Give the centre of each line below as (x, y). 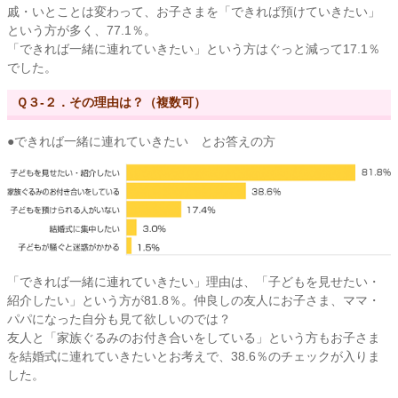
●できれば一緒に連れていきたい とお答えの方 (141, 142)
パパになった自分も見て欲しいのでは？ (119, 318)
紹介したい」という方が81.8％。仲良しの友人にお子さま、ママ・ (194, 300)
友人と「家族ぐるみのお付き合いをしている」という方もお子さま (194, 337)
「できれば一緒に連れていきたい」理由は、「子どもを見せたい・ (194, 281)
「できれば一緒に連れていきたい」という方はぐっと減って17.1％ (194, 49)
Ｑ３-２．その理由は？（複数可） (111, 103)
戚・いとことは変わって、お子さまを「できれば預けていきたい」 (194, 12)
